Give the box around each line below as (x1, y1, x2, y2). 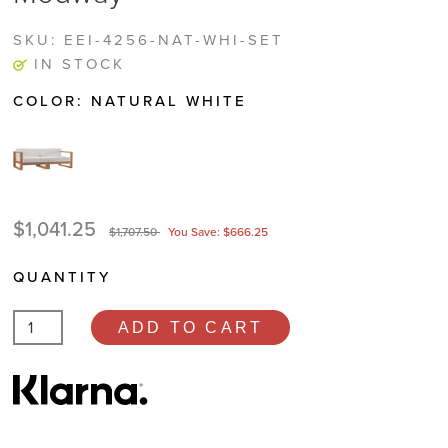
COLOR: (13, 92, 91, 110)
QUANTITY (13, 268, 111, 286)
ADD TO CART (118, 319, 264, 336)
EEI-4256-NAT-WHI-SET (64, 29, 284, 51)
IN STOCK (34, 53, 125, 75)
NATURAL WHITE (91, 92, 247, 110)
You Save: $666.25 (168, 225, 268, 239)
